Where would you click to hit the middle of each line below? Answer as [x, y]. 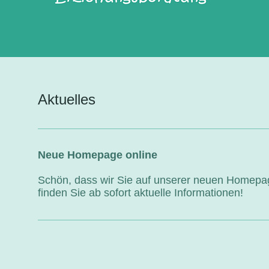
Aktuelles [66, 99]
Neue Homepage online [97, 155]
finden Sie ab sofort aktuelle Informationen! [140, 192]
